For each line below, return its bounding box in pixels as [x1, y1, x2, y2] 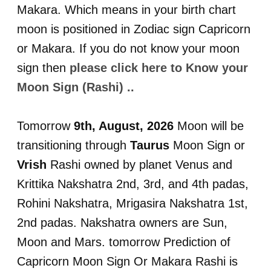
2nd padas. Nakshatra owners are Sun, [17, 216, 227, 229]
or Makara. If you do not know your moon [17, 42, 240, 55]
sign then [17, 61, 70, 74]
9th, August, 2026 [74, 119, 174, 132]
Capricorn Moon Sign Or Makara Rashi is [17, 255, 238, 268]
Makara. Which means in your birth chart [17, 3, 236, 16]
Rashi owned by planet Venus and [47, 158, 232, 171]
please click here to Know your [70, 61, 248, 74]
